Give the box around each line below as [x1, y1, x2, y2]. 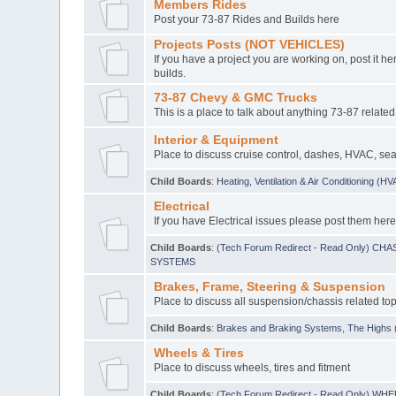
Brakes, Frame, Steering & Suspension [153, 279, 385, 293]
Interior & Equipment [153, 133, 278, 147]
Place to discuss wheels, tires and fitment [153, 361, 350, 374]
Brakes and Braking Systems [217, 322, 343, 333]
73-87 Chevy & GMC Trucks [153, 90, 317, 104]
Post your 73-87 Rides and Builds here [153, 12, 339, 26]
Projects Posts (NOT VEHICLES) [153, 37, 345, 51]
